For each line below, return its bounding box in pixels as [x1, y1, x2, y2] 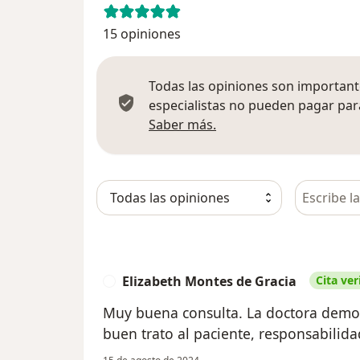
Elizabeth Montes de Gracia [122, 272, 297, 290]
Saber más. [149, 115, 216, 133]
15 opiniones [103, 24, 181, 43]
